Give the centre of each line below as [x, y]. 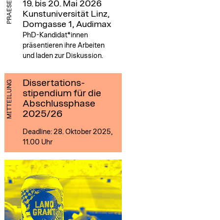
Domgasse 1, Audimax [67, 24]
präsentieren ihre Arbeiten [63, 45]
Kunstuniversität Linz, [66, 14]
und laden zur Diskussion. [63, 55]
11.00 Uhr [37, 142]
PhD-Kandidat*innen [55, 35]
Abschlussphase [59, 103]
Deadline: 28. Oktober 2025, [67, 132]
